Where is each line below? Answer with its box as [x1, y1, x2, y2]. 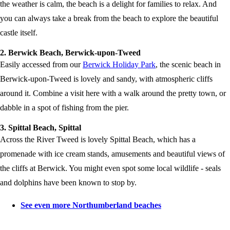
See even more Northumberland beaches [21, 201, 161, 210]
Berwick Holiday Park [83, 60, 156, 69]
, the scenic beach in [156, 60, 221, 69]
